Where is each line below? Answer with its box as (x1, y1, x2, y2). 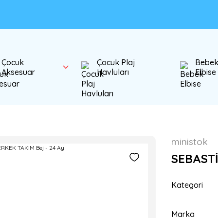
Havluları (97, 67, 129, 77)
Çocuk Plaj (97, 57, 136, 67)
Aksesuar (1, 67, 35, 77)
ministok (171, 136, 208, 147)
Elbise (195, 67, 217, 77)
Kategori (171, 180, 203, 190)
